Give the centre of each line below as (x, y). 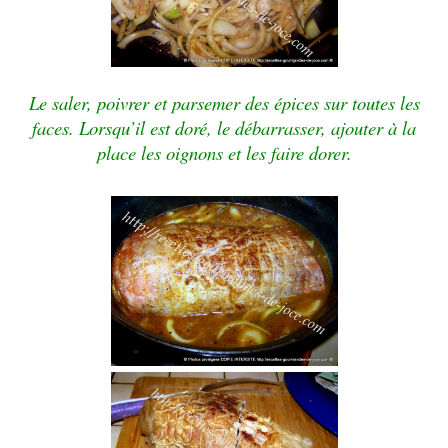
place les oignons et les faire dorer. (224, 152)
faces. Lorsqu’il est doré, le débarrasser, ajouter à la (224, 127)
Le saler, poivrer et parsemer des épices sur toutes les (224, 102)
